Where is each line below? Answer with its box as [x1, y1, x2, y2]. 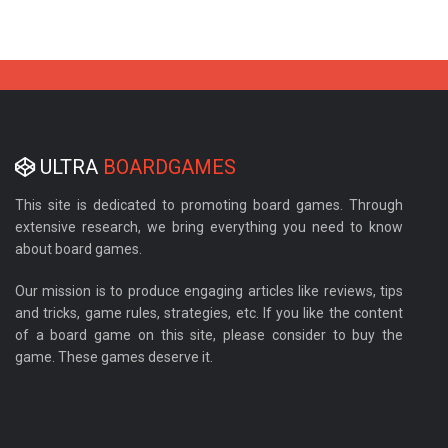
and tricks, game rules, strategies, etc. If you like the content [15, 305, 403, 321]
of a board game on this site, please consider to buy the [15, 327, 403, 343]
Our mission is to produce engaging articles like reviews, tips [15, 283, 403, 299]
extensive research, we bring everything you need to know [15, 219, 403, 235]
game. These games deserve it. [15, 349, 213, 365]
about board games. [15, 241, 142, 257]
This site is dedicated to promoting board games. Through [15, 197, 403, 213]
